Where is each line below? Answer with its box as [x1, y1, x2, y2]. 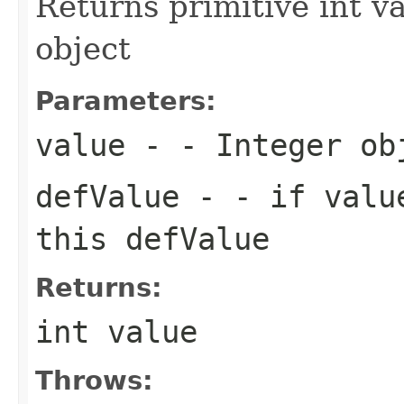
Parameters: [35, 85, 216, 116]
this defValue [35, 220, 270, 257]
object [35, 30, 131, 67]
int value [35, 313, 197, 350]
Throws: [35, 364, 153, 396]
